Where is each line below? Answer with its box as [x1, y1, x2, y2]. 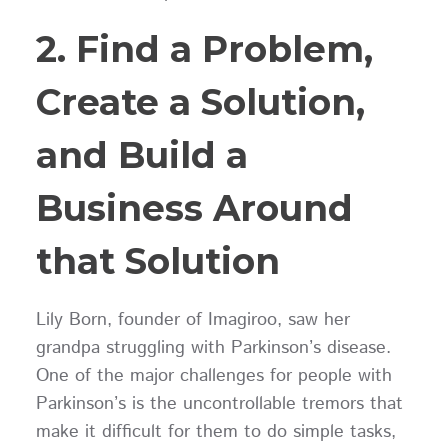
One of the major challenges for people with [35, 363, 392, 390]
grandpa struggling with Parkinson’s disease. [35, 335, 391, 362]
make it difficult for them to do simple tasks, [35, 419, 396, 446]
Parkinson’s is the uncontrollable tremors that [35, 391, 403, 418]
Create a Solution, [35, 80, 365, 125]
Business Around [35, 186, 353, 231]
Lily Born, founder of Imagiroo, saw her [35, 307, 350, 334]
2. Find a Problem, [35, 27, 373, 72]
